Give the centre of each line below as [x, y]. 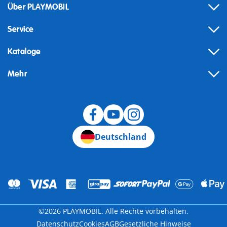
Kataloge [24, 52]
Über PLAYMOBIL [38, 7]
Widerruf [23, 135]
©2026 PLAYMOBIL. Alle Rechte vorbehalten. [113, 211]
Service [21, 30]
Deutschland [120, 137]
